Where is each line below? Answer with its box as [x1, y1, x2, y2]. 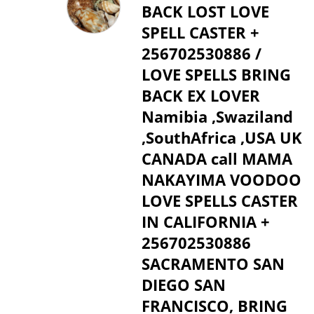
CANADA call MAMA [141, 148, 292, 169]
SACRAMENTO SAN [141, 253, 285, 274]
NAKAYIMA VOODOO [141, 169, 301, 190]
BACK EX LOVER [141, 85, 260, 106]
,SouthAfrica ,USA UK [141, 127, 302, 148]
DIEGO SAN [141, 274, 226, 295]
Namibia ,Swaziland [141, 106, 293, 127]
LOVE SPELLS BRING [141, 64, 291, 85]
